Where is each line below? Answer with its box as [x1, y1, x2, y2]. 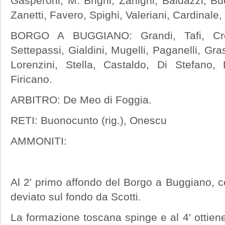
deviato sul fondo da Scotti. [11, 190, 141, 202]
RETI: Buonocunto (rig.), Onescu [11, 114, 167, 126]
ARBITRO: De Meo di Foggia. [11, 93, 152, 105]
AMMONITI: [11, 135, 67, 147]
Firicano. [11, 73, 52, 85]
